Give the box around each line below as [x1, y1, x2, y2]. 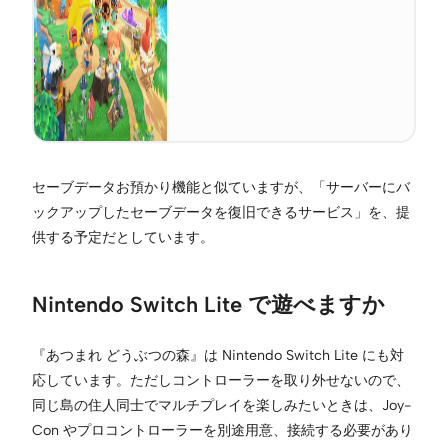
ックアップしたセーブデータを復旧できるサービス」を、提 [32, 202, 410, 221]
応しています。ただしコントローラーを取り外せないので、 [32, 370, 410, 389]
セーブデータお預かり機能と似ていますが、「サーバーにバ [32, 177, 410, 196]
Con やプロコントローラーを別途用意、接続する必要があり [32, 420, 413, 439]
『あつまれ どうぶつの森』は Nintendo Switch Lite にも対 [32, 345, 404, 364]
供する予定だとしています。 [32, 227, 214, 246]
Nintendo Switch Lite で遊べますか [32, 290, 385, 317]
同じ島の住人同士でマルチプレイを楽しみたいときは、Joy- [32, 395, 411, 414]
